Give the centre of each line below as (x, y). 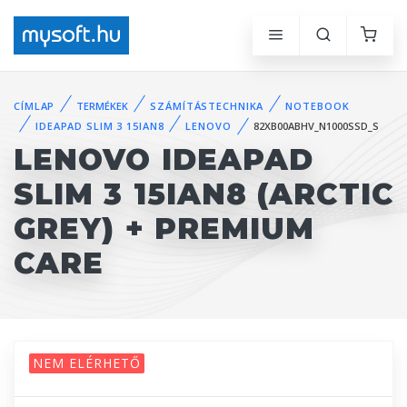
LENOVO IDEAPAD (164, 160)
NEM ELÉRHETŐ (87, 363)
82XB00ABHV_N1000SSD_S (316, 126)
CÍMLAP (35, 106)
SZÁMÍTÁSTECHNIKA (207, 106)
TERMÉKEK (103, 106)
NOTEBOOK (318, 106)
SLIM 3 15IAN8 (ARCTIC (203, 194)
